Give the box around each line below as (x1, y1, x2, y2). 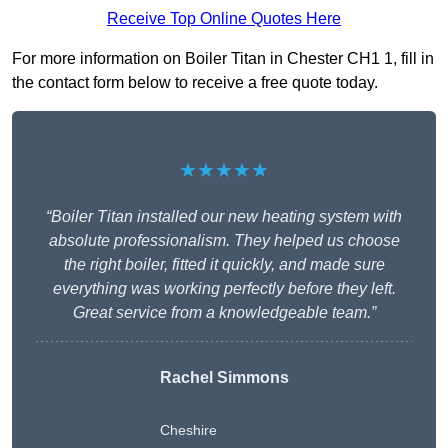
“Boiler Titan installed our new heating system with (46, 208, 402, 226)
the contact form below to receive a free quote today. (12, 74, 378, 92)
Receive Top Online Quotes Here (107, 10, 341, 28)
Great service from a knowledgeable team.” (72, 304, 376, 322)
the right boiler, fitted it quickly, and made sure (63, 256, 385, 274)
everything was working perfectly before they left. (52, 280, 396, 298)
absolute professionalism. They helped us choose (48, 232, 400, 250)
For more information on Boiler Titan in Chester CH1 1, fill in (12, 50, 434, 68)
